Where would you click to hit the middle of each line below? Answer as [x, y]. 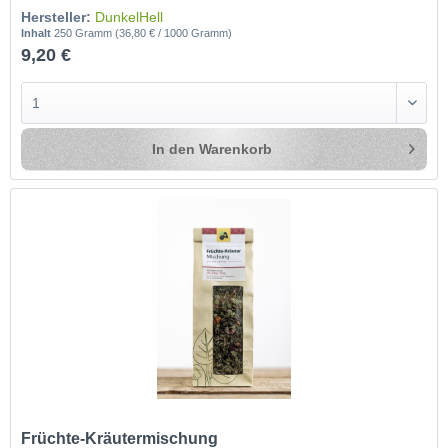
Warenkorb [236, 148]
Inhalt [38, 32]
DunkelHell [129, 16]
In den [174, 148]
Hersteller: [56, 16]
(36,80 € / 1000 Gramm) [174, 32]
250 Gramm [85, 32]
